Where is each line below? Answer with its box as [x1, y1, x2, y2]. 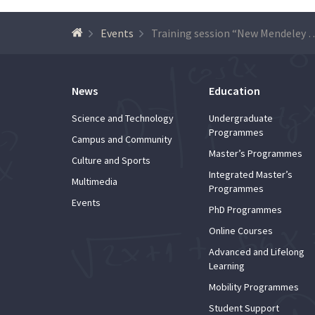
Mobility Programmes [209, 280, 299, 293]
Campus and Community [72, 132, 172, 146]
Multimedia [72, 174, 117, 188]
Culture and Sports [72, 153, 150, 167]
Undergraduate [209, 111, 273, 124]
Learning [209, 259, 245, 272]
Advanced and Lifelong [209, 245, 304, 258]
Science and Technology [72, 111, 174, 124]
